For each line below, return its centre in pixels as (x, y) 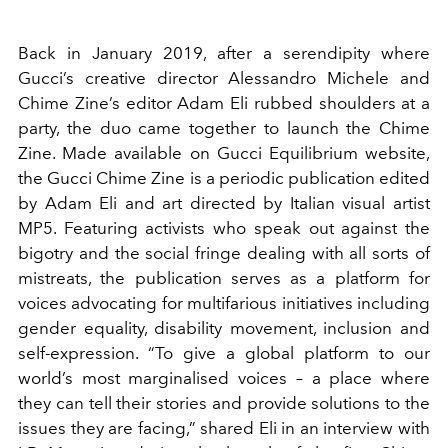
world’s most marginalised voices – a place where (224, 378)
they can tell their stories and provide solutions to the (224, 403)
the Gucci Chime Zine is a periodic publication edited (224, 178)
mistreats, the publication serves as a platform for (224, 278)
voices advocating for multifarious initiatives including (224, 303)
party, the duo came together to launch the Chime (224, 128)
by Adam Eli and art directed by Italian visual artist (224, 203)
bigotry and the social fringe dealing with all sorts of (224, 253)
